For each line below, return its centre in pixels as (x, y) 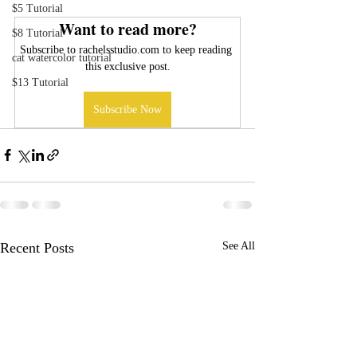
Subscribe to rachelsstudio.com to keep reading (127, 49)
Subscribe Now (127, 109)
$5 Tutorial (37, 8)
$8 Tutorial (37, 33)
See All (239, 245)
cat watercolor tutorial (62, 57)
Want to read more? (127, 29)
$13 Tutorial (40, 82)
